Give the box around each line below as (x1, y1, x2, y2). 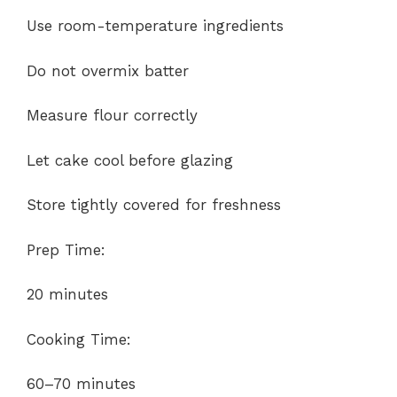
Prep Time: (27, 240, 105, 259)
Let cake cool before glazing (27, 151, 233, 169)
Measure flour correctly (27, 106, 198, 125)
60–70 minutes (27, 375, 136, 393)
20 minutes (27, 285, 108, 304)
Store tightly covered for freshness (27, 196, 281, 214)
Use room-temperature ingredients (27, 17, 284, 35)
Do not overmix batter (27, 61, 189, 80)
